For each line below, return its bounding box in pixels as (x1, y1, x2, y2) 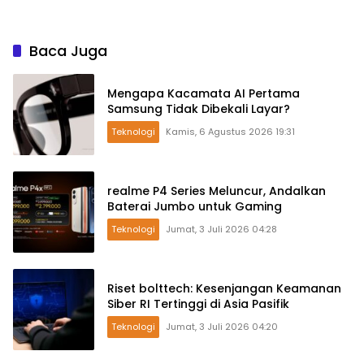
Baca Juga (29, 40, 107, 61)
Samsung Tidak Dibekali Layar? (107, 100, 290, 117)
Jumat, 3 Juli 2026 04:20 (166, 319, 278, 333)
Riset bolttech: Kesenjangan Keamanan (107, 279, 341, 297)
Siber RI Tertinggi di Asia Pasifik (107, 295, 289, 312)
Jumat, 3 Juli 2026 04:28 (166, 222, 277, 236)
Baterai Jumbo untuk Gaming (107, 197, 282, 214)
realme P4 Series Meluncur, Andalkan (107, 182, 326, 199)
